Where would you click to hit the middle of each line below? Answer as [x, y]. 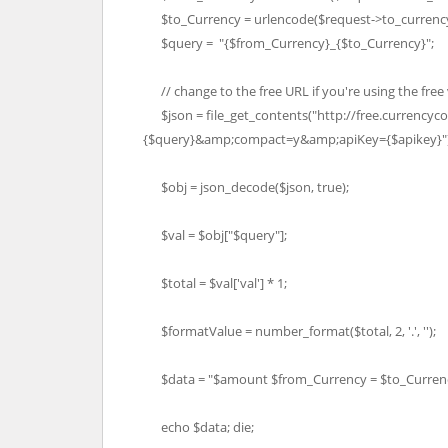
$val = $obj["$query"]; [215, 235]
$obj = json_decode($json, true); [246, 187]
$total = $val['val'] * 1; [215, 283]
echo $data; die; [198, 427]
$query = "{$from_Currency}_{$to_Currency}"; [288, 43]
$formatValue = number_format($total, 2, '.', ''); [289, 331]
